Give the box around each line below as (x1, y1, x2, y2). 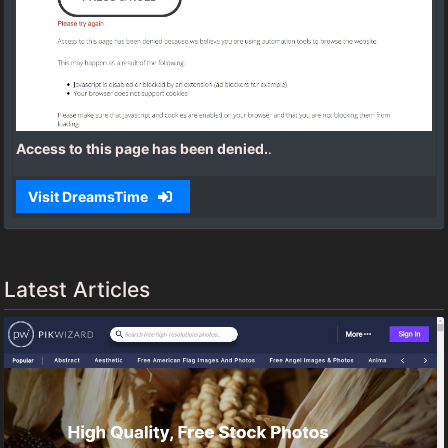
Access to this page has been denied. (16, 139, 268, 157)
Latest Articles (4, 277, 150, 303)
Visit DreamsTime (27, 188, 151, 206)
